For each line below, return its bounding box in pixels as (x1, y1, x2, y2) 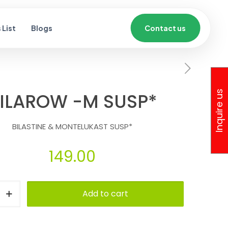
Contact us (145, 23, 186, 33)
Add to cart (82, 188, 128, 199)
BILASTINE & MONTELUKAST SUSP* (12, 121, 132, 132)
